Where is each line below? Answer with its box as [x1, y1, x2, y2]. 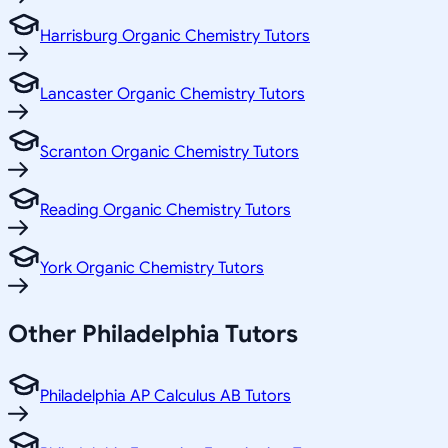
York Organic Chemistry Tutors [40, 258, 264, 279]
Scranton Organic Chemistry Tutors [40, 142, 299, 163]
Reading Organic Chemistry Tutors [40, 200, 291, 221]
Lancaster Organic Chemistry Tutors [40, 84, 305, 105]
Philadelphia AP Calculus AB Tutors [40, 385, 291, 406]
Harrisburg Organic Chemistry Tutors [40, 26, 310, 47]
